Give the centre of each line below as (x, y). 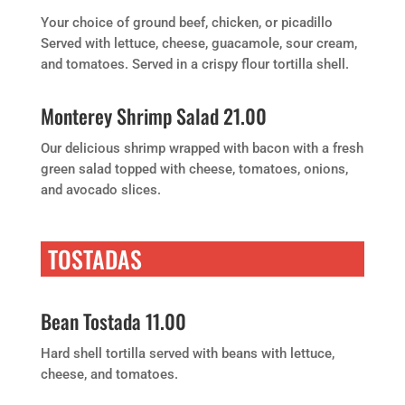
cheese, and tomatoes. (109, 374)
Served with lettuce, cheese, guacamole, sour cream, (198, 43)
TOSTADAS (94, 259)
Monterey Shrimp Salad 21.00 (153, 116)
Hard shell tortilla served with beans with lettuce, (187, 353)
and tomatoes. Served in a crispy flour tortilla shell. (194, 64)
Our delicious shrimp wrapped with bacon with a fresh (202, 148)
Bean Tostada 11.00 (113, 321)
